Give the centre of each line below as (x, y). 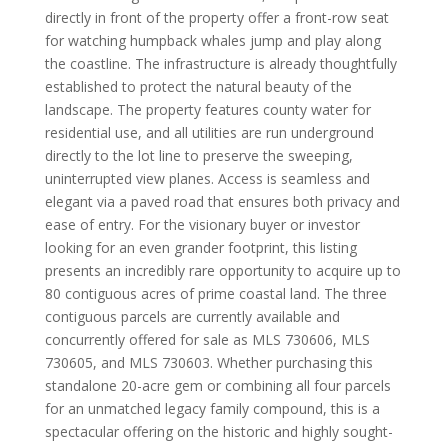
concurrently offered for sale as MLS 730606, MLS (207, 339)
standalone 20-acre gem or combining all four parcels (217, 385)
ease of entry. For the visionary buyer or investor (202, 224)
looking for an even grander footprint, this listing (200, 247)
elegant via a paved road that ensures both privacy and (222, 201)
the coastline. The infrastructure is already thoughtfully (220, 63)
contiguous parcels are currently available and (192, 316)
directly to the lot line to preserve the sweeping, (198, 155)
